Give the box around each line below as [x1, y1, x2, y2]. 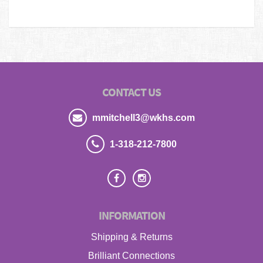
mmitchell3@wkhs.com [89, 112, 195, 123]
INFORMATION [98, 207, 165, 222]
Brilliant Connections [88, 250, 175, 261]
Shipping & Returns [90, 231, 173, 242]
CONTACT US [102, 84, 161, 99]
